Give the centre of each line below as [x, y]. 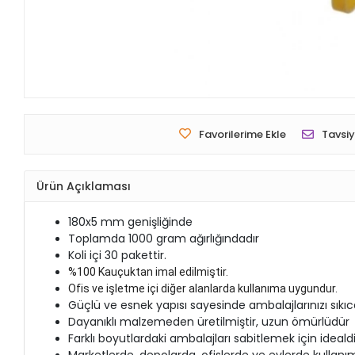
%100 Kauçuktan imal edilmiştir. [149, 272]
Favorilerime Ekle [242, 135]
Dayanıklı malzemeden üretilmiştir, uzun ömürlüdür [209, 322]
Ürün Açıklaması [84, 186]
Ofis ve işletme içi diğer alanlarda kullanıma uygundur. [203, 289]
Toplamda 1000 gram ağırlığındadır [164, 239]
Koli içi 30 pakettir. [118, 256]
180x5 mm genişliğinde [131, 222]
